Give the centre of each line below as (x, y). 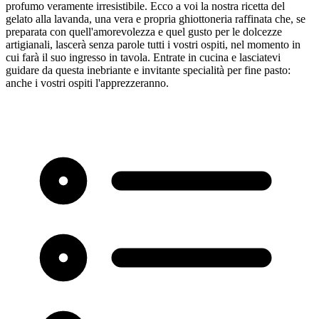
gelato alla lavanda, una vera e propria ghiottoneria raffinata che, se (156, 19)
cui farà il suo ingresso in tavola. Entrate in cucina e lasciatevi (143, 57)
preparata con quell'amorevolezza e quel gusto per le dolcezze (144, 31)
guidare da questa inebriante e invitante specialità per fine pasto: (148, 70)
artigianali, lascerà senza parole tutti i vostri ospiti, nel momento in (153, 44)
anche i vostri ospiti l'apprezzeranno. (87, 83)
